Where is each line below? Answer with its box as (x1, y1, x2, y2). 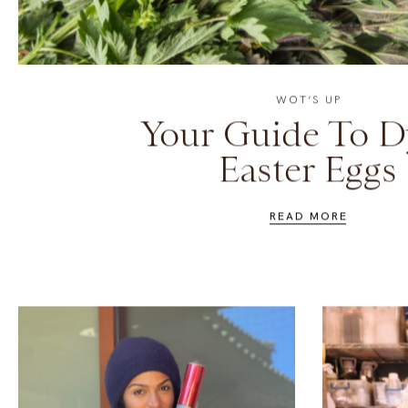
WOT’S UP (275, 151, 342, 167)
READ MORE (269, 268, 348, 283)
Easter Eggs (219, 208, 398, 250)
